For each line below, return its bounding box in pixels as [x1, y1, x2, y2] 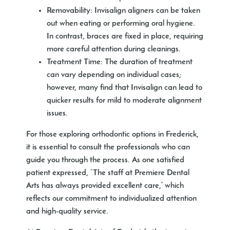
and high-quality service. [26, 207, 109, 216]
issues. [47, 109, 68, 118]
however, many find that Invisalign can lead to [47, 84, 203, 92]
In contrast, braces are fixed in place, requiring [47, 32, 204, 41]
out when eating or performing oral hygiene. [47, 20, 196, 28]
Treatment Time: [47, 58, 103, 67]
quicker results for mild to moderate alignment [47, 97, 202, 105]
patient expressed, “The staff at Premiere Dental [26, 169, 190, 178]
